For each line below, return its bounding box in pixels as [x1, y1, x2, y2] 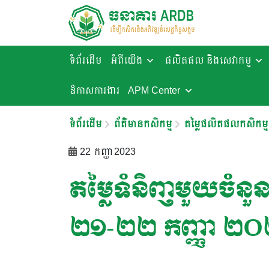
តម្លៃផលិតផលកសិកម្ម [183, 119, 267, 129]
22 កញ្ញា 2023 [80, 147, 136, 157]
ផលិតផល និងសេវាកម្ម [164, 55, 250, 65]
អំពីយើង [110, 55, 142, 65]
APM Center [128, 85, 180, 95]
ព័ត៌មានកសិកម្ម [113, 119, 171, 129]
